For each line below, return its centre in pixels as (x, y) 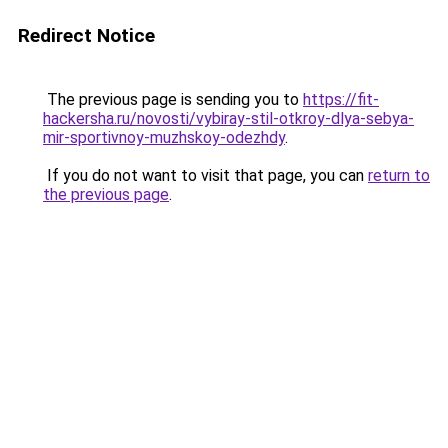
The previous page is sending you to (173, 99)
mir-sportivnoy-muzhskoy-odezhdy (164, 137)
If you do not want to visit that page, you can (205, 175)
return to (399, 175)
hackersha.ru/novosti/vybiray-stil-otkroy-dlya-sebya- (228, 118)
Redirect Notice (86, 35)
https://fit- (341, 99)
